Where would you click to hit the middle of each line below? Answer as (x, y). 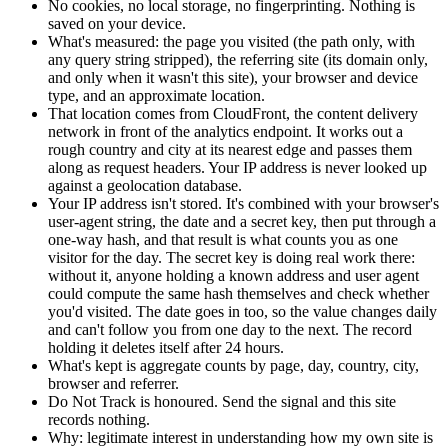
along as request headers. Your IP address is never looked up (237, 167)
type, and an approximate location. (156, 95)
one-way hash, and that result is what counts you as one (223, 239)
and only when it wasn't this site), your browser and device (233, 77)
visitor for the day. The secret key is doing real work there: (231, 257)
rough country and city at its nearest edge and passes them (230, 149)
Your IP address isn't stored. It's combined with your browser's (243, 203)
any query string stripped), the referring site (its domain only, (238, 59)
